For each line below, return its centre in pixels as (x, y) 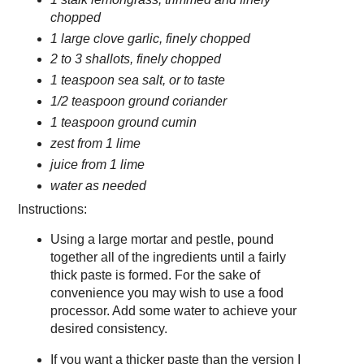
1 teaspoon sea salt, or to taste (137, 80)
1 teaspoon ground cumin (123, 123)
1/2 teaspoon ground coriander (138, 102)
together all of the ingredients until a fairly (168, 257)
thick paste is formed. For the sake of (155, 275)
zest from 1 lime (95, 144)
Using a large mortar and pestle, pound (162, 239)
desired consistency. (108, 328)
